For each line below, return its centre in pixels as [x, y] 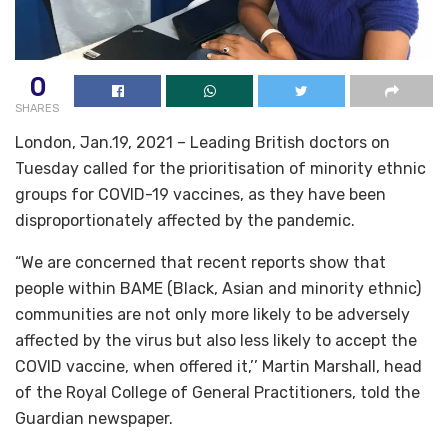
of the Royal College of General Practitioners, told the [217, 392]
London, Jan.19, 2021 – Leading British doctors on [202, 142]
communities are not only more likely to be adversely [212, 314]
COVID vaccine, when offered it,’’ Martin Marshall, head [218, 366]
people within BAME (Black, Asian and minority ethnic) [218, 288]
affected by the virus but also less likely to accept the [216, 340]
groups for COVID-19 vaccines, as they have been [200, 194]
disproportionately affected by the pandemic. [185, 220]
